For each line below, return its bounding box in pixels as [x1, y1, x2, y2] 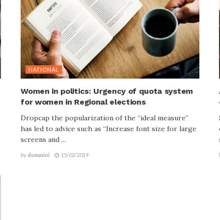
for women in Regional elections [21, 97, 146, 107]
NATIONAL [28, 66, 59, 73]
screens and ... [21, 135, 66, 144]
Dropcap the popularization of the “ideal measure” [21, 113, 189, 123]
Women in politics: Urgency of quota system [21, 86, 193, 96]
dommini [27, 152, 50, 159]
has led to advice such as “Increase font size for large [21, 124, 197, 134]
